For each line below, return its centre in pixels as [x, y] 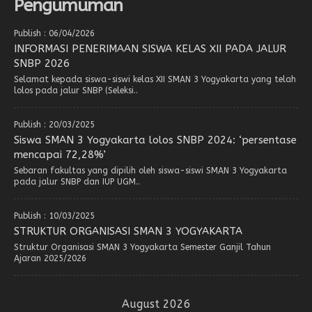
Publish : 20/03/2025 [54, 124]
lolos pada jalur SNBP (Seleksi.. [76, 90]
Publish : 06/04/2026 [54, 33]
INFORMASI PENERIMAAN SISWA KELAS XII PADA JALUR [150, 48]
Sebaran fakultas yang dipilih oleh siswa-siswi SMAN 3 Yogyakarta [150, 170]
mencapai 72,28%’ [60, 154]
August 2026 [156, 304]
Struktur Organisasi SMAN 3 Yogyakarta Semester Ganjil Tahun [142, 247]
